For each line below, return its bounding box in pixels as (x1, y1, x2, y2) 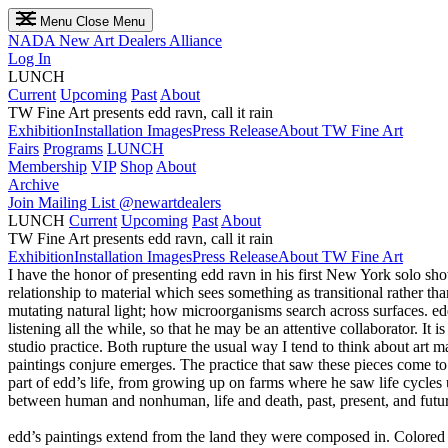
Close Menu (76, 14, 145, 29)
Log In (8, 50, 51, 67)
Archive (8, 176, 59, 193)
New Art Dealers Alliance (59, 32, 222, 49)
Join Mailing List (8, 194, 119, 211)
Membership (8, 158, 87, 175)
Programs (43, 140, 103, 157)
